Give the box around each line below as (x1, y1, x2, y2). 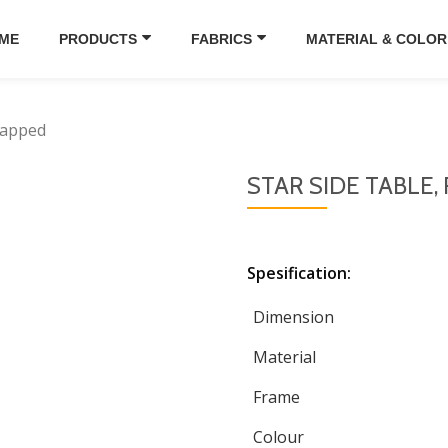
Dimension (253, 306, 335, 328)
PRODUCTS (59, 31, 137, 47)
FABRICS (191, 31, 252, 47)
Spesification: (246, 262, 351, 284)
